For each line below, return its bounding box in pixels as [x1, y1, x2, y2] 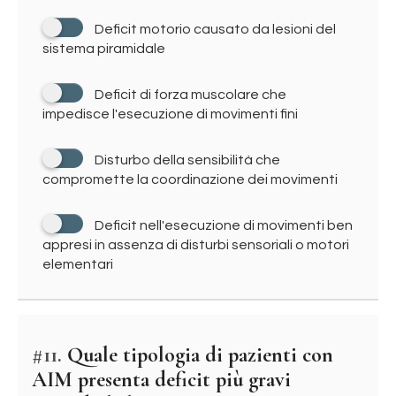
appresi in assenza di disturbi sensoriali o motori [42, 238, 349, 252]
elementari [42, 257, 113, 271]
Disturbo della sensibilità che [95, 153, 280, 167]
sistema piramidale [42, 42, 165, 56]
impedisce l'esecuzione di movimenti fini [42, 107, 298, 121]
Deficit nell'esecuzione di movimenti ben [95, 218, 353, 232]
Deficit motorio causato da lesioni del [95, 22, 336, 36]
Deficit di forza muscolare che [95, 88, 286, 102]
